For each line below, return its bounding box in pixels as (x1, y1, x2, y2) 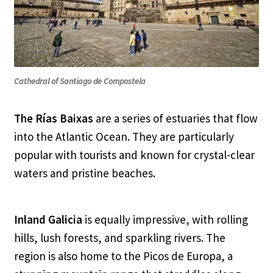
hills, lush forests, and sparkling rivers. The (13, 230, 225, 246)
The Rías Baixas (13, 111, 93, 126)
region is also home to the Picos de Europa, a (13, 249, 233, 264)
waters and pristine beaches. (13, 166, 155, 181)
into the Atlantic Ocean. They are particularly (13, 129, 234, 144)
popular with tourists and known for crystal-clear (13, 147, 255, 163)
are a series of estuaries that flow (93, 111, 258, 126)
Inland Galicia (13, 212, 82, 227)
